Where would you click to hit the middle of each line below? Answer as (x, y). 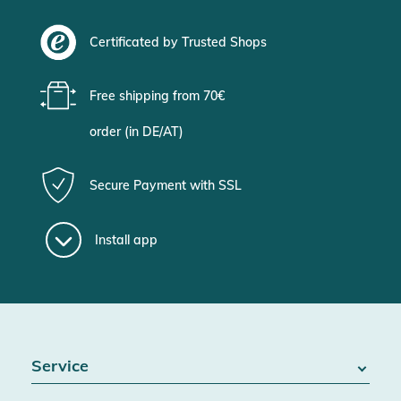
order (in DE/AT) (137, 132)
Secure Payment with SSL (166, 186)
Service (60, 366)
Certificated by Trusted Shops (178, 43)
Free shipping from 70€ (157, 96)
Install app (126, 240)
